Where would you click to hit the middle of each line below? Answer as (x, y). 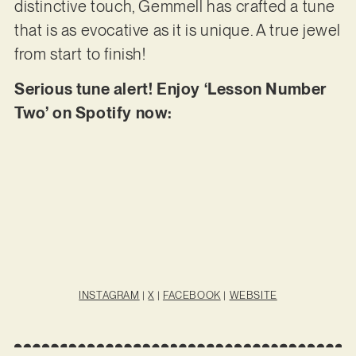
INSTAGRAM (109, 295)
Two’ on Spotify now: (93, 112)
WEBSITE (253, 295)
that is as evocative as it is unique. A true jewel (177, 30)
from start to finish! (80, 54)
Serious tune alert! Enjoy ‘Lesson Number (170, 89)
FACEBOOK (192, 295)
